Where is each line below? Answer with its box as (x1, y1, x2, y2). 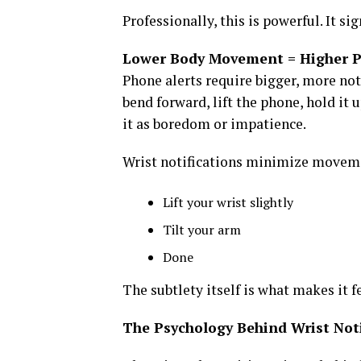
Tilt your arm (163, 220, 241, 239)
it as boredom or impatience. (122, 114, 306, 133)
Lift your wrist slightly (163, 193, 293, 211)
